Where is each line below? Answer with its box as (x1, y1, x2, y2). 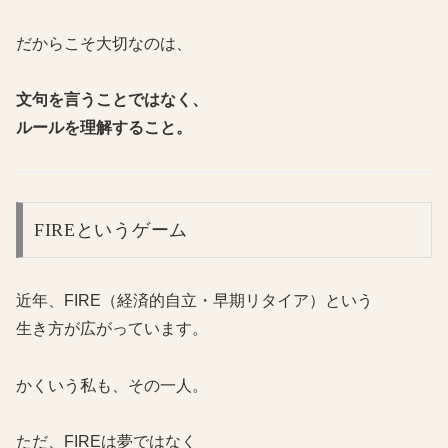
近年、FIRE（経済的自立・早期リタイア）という (16, 291, 373, 309)
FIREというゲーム (33, 219, 188, 240)
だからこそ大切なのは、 (16, 34, 192, 52)
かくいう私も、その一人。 (16, 376, 208, 394)
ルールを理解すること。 (16, 119, 192, 137)
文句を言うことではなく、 (16, 91, 208, 109)
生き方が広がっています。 (16, 319, 208, 337)
